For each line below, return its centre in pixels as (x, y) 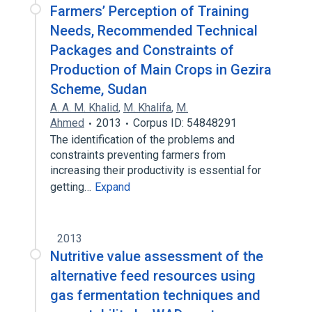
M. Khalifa (147, 108)
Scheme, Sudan (99, 89)
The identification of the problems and (142, 140)
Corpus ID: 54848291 (185, 123)
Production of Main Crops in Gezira (161, 70)
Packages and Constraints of (142, 50)
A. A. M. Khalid (84, 108)
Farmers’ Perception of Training (150, 11)
